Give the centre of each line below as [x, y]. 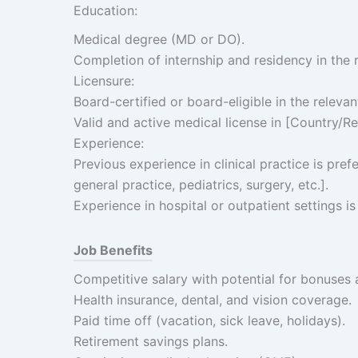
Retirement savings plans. [151, 341]
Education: [105, 10]
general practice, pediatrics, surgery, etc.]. [201, 185]
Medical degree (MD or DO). [159, 39]
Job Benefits [113, 250]
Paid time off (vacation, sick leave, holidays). [209, 320]
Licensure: [104, 81]
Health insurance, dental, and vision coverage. [213, 300]
